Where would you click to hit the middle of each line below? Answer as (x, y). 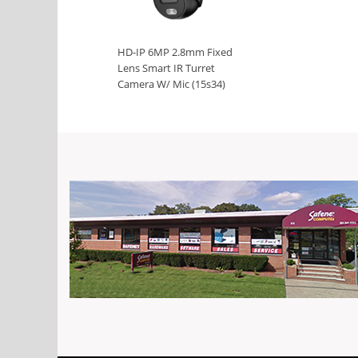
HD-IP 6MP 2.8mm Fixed (175, 52)
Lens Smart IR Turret (166, 68)
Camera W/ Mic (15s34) (171, 84)
